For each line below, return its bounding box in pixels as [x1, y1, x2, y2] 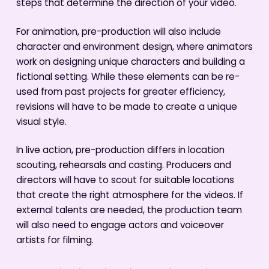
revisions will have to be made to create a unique [16, 100, 237, 115]
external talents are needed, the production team [16, 204, 242, 219]
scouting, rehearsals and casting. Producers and [16, 159, 231, 174]
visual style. [16, 115, 67, 130]
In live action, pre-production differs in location [16, 144, 225, 159]
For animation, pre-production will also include [16, 25, 221, 40]
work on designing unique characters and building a [16, 55, 245, 70]
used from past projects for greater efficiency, [16, 85, 225, 100]
